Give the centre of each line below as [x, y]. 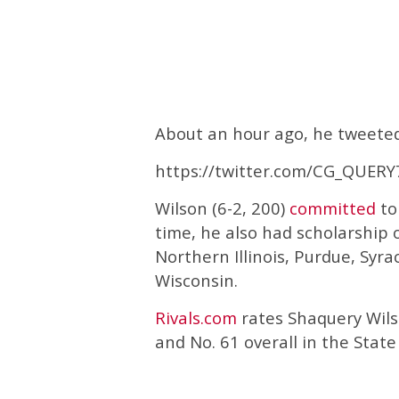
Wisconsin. [196, 280]
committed [333, 208]
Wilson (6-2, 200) [222, 208]
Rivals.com [196, 317]
